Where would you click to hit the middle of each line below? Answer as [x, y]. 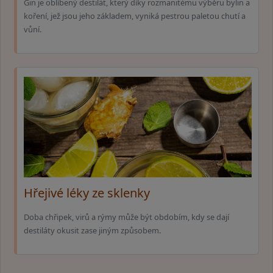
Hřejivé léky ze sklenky [87, 193]
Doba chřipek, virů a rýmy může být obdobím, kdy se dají [126, 217]
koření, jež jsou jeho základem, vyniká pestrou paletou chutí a [135, 16]
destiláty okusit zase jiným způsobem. [92, 231]
